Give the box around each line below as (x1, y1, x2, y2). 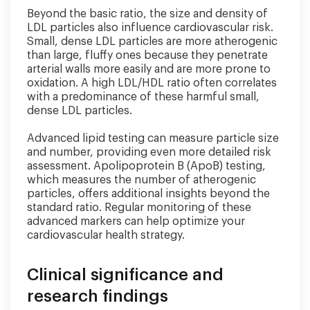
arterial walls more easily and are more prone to (27, 64, 271, 75)
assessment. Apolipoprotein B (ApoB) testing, (27, 161, 266, 172)
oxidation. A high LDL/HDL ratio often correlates (27, 77, 277, 89)
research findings (27, 288, 168, 304)
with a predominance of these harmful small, (27, 91, 259, 102)
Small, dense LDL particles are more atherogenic (27, 36, 277, 47)
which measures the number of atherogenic (27, 174, 256, 185)
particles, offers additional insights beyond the (27, 188, 270, 199)
